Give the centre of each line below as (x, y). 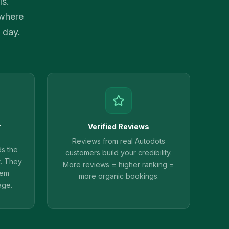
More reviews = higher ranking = (119, 164)
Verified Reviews (119, 127)
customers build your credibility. (119, 153)
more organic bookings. (119, 176)
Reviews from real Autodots (119, 141)
